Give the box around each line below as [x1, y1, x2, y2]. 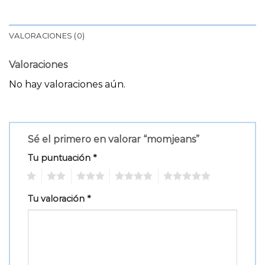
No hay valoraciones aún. [9, 79, 125, 91]
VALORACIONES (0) [9, 31, 85, 41]
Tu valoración [28, 193, 87, 204]
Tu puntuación [28, 153, 93, 164]
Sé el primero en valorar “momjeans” [28, 134, 202, 146]
